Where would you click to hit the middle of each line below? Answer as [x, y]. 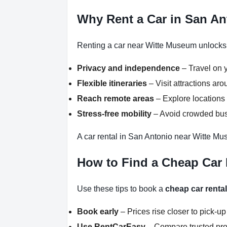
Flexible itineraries [112, 83]
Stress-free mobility [114, 114]
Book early [98, 212]
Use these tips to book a [121, 189]
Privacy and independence [128, 68]
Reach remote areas [116, 99]
